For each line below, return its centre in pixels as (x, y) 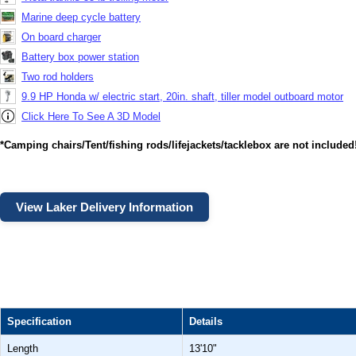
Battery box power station (80, 56)
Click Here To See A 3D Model (91, 116)
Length (23, 348)
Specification (39, 321)
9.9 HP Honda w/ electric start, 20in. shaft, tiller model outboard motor (182, 96)
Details (206, 321)
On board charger (61, 37)
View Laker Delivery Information (104, 207)
